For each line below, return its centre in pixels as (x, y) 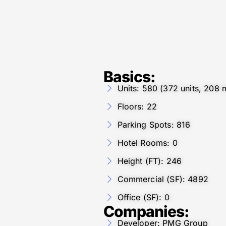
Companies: (146, 211)
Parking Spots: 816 (154, 124)
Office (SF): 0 (143, 197)
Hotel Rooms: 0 (147, 143)
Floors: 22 (137, 106)
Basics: (129, 76)
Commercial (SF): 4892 (163, 179)
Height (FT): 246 (150, 161)
